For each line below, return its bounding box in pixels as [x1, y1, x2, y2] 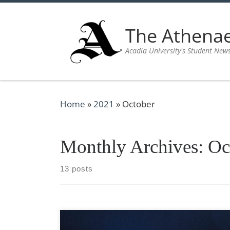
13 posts [60, 164, 93, 173]
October [122, 98, 155, 110]
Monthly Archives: [60, 136, 208, 157]
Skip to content [14, 10, 73, 20]
